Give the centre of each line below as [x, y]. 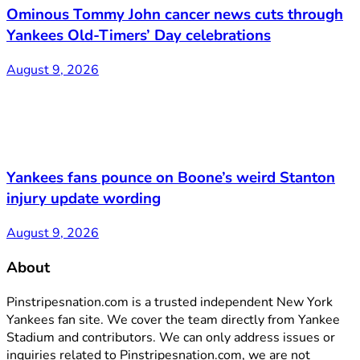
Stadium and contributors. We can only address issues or [171, 337]
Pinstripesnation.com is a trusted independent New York [170, 302]
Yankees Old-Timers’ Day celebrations [139, 35]
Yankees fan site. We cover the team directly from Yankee [173, 319]
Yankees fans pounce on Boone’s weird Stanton [171, 178]
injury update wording [84, 199]
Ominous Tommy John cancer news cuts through [175, 14]
